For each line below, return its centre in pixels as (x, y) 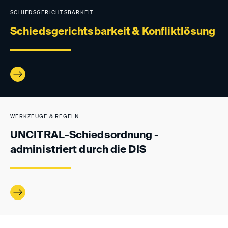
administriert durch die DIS (78, 150)
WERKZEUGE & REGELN (45, 116)
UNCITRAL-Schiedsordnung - (85, 136)
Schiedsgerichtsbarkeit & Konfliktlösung (113, 32)
